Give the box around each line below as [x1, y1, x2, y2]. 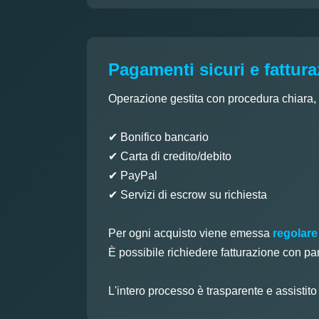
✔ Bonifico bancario [108, 130, 209, 143]
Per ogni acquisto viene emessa [108, 226, 273, 239]
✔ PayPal [108, 169, 157, 182]
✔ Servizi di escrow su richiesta [108, 188, 267, 201]
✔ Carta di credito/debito [108, 150, 231, 162]
